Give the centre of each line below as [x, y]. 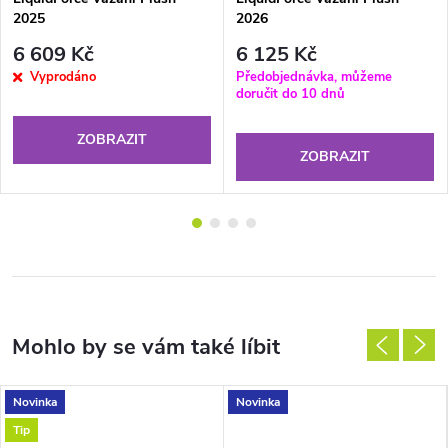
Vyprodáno [63, 77]
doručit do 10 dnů [290, 94]
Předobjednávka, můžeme [314, 77]
